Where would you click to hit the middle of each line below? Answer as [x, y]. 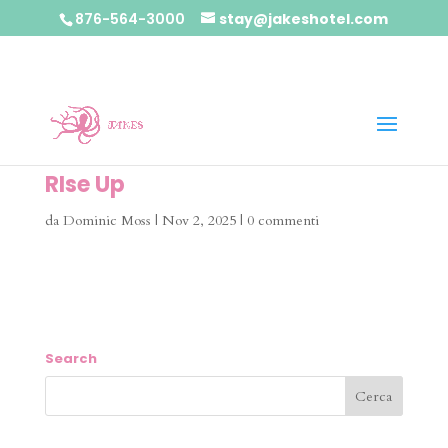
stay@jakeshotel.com [304, 18]
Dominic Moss [106, 220]
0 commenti [282, 220]
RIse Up [84, 184]
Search [70, 358]
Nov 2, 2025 [198, 220]
